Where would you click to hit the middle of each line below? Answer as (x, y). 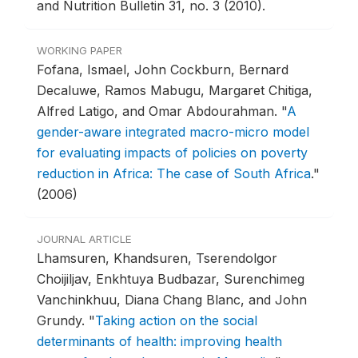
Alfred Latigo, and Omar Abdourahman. (159, 111)
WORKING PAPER (80, 51)
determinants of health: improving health (159, 342)
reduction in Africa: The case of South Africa (174, 174)
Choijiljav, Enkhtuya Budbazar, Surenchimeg (171, 279)
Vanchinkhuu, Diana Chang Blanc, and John (172, 300)
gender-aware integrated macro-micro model (173, 132)
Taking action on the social (176, 321)
